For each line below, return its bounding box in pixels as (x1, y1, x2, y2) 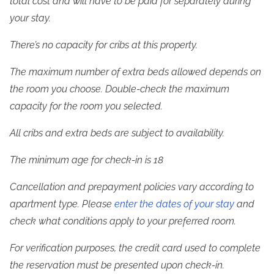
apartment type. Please (10, 198, 114, 210)
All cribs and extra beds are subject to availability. (10, 127, 224, 139)
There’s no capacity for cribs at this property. (10, 39, 198, 51)
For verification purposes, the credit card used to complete (10, 242, 261, 254)
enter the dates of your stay (114, 198, 234, 210)
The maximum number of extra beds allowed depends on (10, 66, 261, 78)
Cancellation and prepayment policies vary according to (10, 181, 254, 193)
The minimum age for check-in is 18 (10, 154, 163, 166)
